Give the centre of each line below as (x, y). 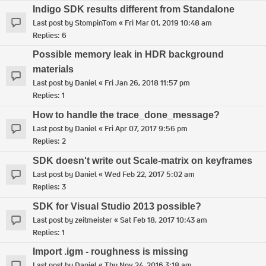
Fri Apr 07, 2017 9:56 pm (146, 129)
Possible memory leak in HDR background (128, 55)
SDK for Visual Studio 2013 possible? (117, 206)
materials (53, 69)
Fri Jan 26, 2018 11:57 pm (147, 83)
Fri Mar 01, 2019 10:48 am (168, 23)
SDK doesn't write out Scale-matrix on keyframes (142, 160)
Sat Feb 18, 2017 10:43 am (164, 220)
